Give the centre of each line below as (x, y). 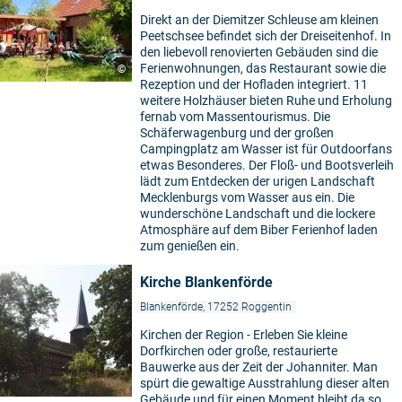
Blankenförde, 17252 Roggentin (216, 307)
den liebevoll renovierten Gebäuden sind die (259, 52)
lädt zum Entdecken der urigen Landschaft (258, 182)
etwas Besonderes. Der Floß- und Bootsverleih (267, 166)
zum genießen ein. (190, 246)
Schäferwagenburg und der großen (237, 133)
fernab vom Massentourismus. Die (235, 117)
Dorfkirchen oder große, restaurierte (239, 351)
